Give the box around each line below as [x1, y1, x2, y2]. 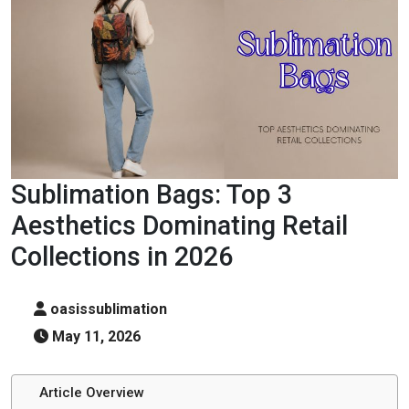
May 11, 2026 [48, 327, 141, 345]
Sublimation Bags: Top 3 [11, 178, 292, 210]
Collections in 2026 [11, 240, 233, 272]
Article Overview [39, 383, 144, 401]
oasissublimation [47, 299, 167, 318]
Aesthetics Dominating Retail [11, 209, 348, 241]
